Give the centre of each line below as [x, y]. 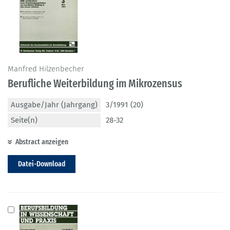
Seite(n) [24, 120]
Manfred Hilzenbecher [46, 69]
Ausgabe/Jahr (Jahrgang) [54, 104]
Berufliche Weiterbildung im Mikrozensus [95, 83]
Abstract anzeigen [42, 141]
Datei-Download [42, 164]
